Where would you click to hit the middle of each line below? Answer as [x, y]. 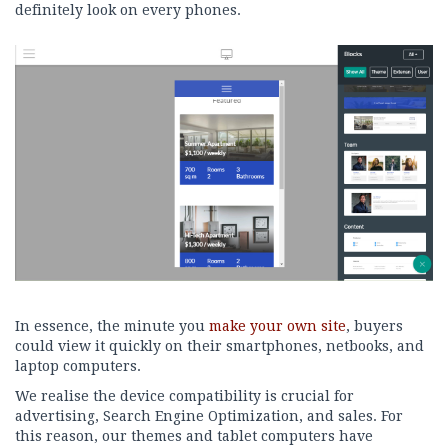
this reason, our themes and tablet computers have [194, 435]
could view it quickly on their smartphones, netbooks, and [219, 345]
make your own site [277, 325]
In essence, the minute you [112, 325]
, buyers [374, 325]
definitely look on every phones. [128, 10]
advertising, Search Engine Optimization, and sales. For [209, 415]
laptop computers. [78, 365]
